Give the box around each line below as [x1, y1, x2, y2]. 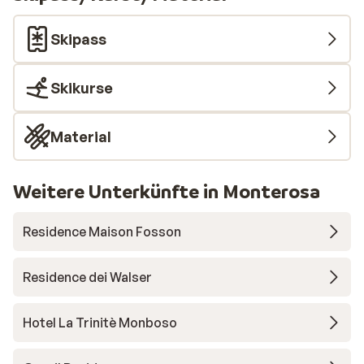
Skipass [50, 30, 106, 48]
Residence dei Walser [23, 269, 152, 285]
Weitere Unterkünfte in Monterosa [13, 180, 320, 203]
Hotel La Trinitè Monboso [23, 314, 177, 331]
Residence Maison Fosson [23, 223, 181, 240]
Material [50, 128, 111, 145]
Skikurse [50, 79, 113, 97]
